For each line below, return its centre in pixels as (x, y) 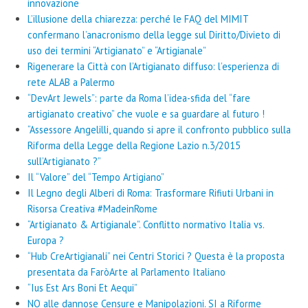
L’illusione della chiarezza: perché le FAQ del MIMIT (138, 19)
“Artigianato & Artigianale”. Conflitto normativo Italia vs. (146, 225)
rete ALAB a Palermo (71, 82)
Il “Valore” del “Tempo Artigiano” (96, 177)
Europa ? (46, 241)
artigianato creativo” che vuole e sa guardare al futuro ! (146, 114)
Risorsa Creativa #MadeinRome (92, 209)
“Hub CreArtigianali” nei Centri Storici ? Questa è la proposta (156, 256)
